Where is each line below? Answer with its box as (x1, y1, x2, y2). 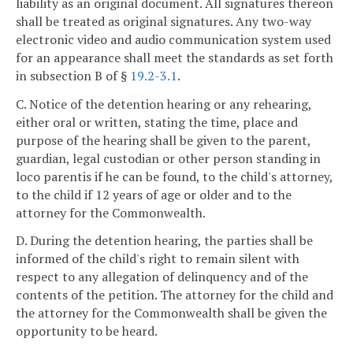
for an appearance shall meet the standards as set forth (16, 48, 333, 66)
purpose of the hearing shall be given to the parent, (16, 131, 310, 149)
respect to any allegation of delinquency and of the (16, 268, 308, 286)
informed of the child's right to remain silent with (16, 250, 299, 268)
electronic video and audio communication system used (16, 30, 331, 48)
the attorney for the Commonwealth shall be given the (16, 304, 327, 322)
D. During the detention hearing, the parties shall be (16, 232, 313, 250)
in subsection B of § (16, 66, 130, 84)
